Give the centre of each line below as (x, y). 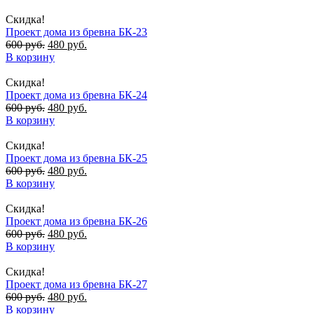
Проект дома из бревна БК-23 (76, 32)
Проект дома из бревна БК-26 (76, 221)
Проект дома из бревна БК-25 (76, 158)
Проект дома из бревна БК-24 (76, 95)
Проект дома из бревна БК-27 (76, 284)
